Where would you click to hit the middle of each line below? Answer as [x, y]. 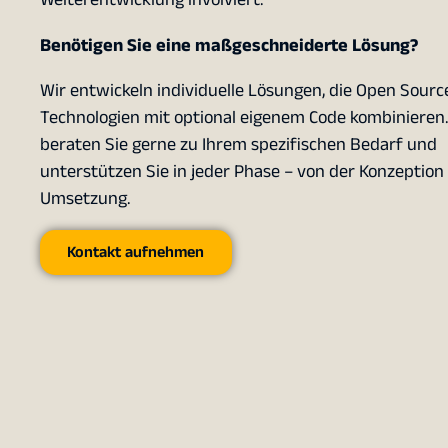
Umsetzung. [85, 198]
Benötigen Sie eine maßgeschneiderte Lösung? [229, 45]
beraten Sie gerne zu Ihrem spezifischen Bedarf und [238, 144]
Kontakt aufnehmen [136, 252]
